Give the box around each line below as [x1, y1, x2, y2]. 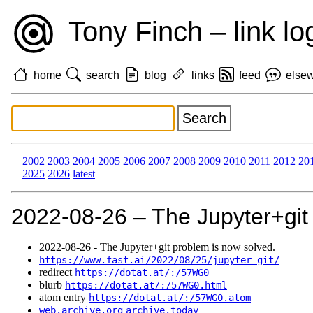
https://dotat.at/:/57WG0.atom [89, 292, 251, 304]
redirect [39, 266, 75, 279]
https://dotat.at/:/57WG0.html [65, 279, 227, 291]
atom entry [39, 291, 89, 304]
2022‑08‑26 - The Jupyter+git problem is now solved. [39, 241, 275, 254]
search [86, 68, 120, 81]
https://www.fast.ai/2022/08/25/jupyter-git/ [39, 254, 279, 266]
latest [73, 168, 95, 180]
